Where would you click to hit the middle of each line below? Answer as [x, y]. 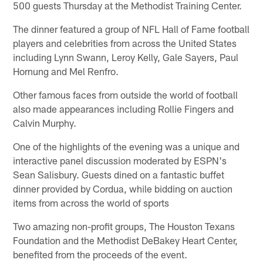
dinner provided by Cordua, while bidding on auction [123, 188]
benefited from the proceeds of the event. [100, 254]
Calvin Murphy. [45, 122]
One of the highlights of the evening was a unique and [127, 146]
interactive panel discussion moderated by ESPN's [120, 160]
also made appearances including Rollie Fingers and [124, 108]
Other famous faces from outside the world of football [126, 94]
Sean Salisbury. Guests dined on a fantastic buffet [119, 174]
